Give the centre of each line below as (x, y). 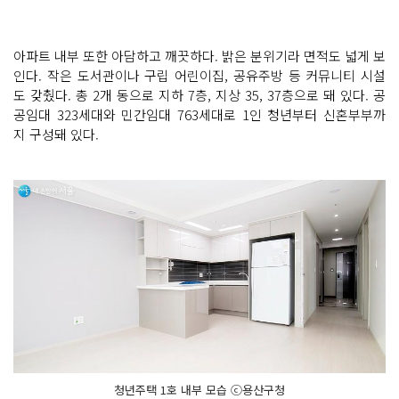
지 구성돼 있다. (58, 134)
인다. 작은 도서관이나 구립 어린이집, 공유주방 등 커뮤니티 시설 (199, 75)
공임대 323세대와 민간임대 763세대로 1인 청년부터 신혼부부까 (199, 114)
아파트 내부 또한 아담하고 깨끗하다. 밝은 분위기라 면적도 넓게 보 (199, 55)
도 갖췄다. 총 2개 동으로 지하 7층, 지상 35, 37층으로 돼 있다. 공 (199, 94)
